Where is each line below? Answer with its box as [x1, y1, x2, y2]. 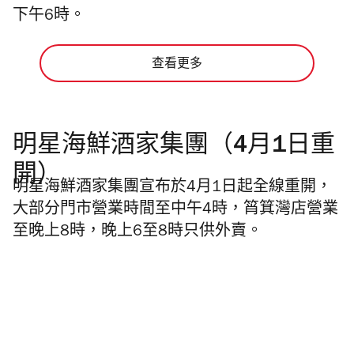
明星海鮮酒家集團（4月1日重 [13, 134, 335, 160]
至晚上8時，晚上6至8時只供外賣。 [13, 224, 262, 241]
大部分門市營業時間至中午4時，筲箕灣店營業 [13, 202, 338, 219]
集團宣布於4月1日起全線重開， [107, 180, 332, 197]
